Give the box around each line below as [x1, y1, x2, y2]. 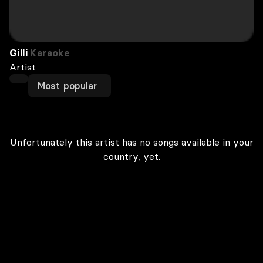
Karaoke [28, 47, 70, 59]
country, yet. [103, 150, 160, 162]
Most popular [38, 80, 97, 92]
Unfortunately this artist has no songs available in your [9, 136, 254, 148]
